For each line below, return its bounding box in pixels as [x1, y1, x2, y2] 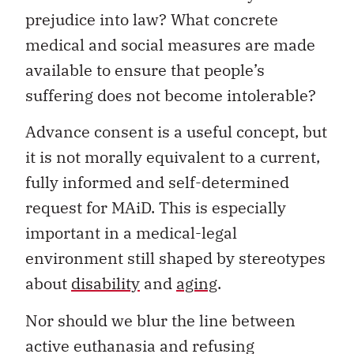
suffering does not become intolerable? [25, 84, 316, 106]
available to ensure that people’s [25, 58, 265, 81]
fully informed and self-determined [25, 171, 289, 194]
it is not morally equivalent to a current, [25, 146, 320, 168]
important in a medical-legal [25, 222, 237, 244]
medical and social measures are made [25, 33, 315, 55]
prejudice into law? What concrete [25, 8, 278, 30]
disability [71, 273, 140, 295]
